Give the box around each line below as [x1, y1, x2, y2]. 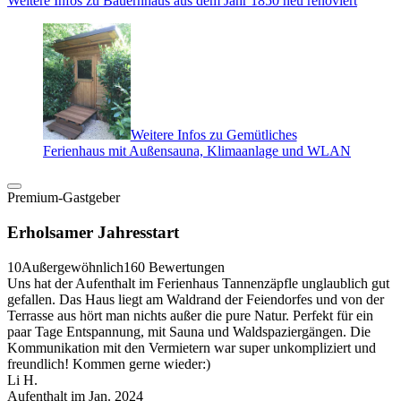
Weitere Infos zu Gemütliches [130, 127, 297, 143]
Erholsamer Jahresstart [7, 223, 179, 243]
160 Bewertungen [124, 259, 225, 275]
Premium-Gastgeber [7, 190, 120, 206]
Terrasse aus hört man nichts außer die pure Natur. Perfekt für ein [7, 307, 373, 323]
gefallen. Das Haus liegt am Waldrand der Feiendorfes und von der [7, 291, 384, 307]
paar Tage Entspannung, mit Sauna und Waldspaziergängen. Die [7, 323, 371, 339]
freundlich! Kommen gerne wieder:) [7, 355, 210, 371]
